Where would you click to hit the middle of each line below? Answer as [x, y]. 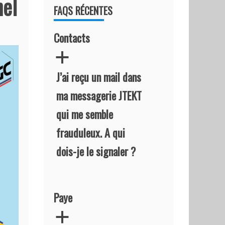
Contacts [72, 38]
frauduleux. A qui [91, 133]
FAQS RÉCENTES [83, 11]
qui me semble [85, 114]
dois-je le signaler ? [96, 151]
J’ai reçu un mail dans [99, 77]
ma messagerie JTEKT [99, 95]
